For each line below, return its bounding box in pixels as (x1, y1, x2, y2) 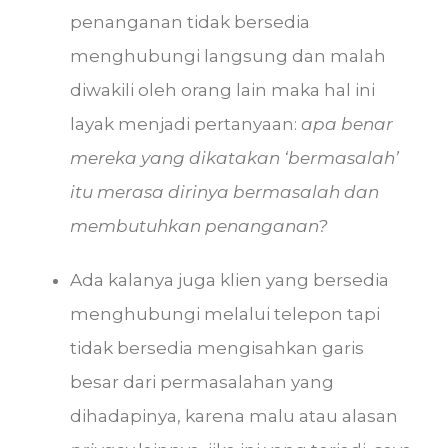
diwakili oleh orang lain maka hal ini (70, 80, 375, 100)
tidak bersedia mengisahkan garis (70, 338, 364, 358)
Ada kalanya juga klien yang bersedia (70, 270, 389, 290)
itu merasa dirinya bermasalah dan (70, 182, 379, 202)
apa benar (301, 114, 393, 134)
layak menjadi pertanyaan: (70, 114, 301, 134)
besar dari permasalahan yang (70, 372, 334, 392)
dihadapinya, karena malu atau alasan (70, 406, 398, 426)
